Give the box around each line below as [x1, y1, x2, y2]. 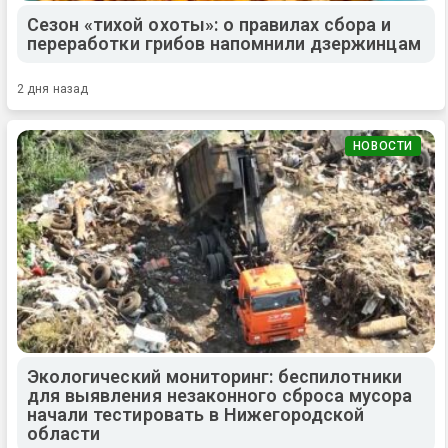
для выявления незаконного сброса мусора [27, 384, 413, 406]
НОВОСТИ [352, 139, 413, 154]
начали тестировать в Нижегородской [27, 403, 365, 425]
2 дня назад [17, 82, 89, 97]
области [27, 422, 101, 444]
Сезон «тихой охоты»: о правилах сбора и [27, 14, 392, 36]
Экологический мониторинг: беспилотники [27, 365, 402, 387]
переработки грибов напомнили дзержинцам [27, 33, 421, 55]
